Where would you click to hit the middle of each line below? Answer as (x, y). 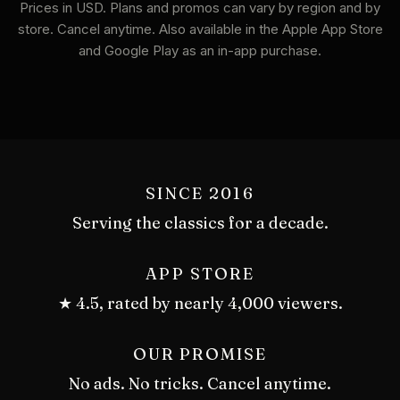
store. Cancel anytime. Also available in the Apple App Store (200, 29)
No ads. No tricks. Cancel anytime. (200, 383)
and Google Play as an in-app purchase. (200, 50)
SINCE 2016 (200, 193)
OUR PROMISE (200, 354)
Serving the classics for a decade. (200, 223)
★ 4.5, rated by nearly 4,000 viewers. (200, 303)
